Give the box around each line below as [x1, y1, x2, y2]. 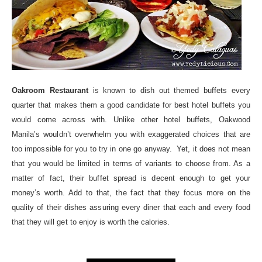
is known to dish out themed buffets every [88, 86, 250, 95]
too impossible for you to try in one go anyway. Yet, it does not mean [12, 144, 250, 154]
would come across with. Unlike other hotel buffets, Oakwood [12, 115, 250, 125]
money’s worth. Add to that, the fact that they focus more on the [12, 188, 250, 198]
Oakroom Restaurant [12, 86, 89, 95]
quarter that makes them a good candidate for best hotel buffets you [12, 101, 250, 110]
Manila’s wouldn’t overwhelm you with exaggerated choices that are [12, 130, 250, 139]
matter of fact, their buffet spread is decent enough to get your [12, 174, 250, 183]
